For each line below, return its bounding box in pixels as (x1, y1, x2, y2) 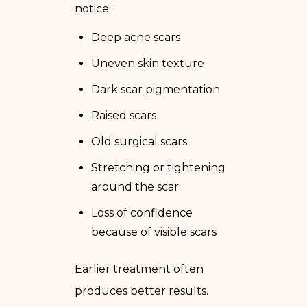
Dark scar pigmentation (91, 82, 220, 96)
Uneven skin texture (91, 56, 204, 70)
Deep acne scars (91, 30, 180, 44)
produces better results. (75, 284, 208, 297)
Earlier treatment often (75, 262, 204, 275)
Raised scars (91, 108, 156, 122)
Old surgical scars (91, 134, 187, 148)
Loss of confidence (91, 206, 193, 219)
